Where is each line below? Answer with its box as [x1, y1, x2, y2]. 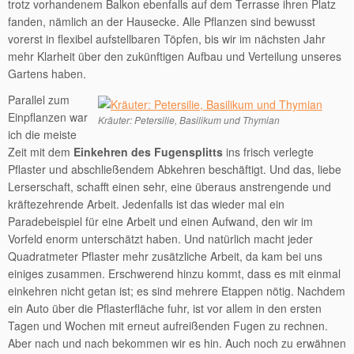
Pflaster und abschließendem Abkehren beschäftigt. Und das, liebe [8, 161, 341, 177]
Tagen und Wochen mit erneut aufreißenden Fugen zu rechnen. [8, 318, 328, 333]
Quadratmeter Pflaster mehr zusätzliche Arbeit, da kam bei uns [8, 248, 322, 264]
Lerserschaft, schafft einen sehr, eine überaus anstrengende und [8, 179, 331, 194]
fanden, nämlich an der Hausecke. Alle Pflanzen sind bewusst [8, 13, 315, 29]
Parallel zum [8, 92, 70, 107]
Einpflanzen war [8, 109, 88, 125]
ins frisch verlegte [223, 144, 314, 160]
